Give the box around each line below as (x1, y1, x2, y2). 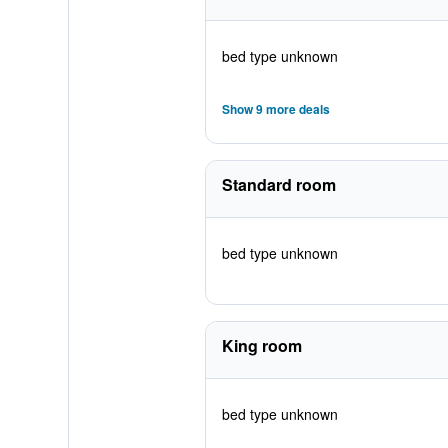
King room (221, 334, 302, 357)
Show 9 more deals (221, 100, 330, 118)
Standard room (221, 173, 336, 196)
